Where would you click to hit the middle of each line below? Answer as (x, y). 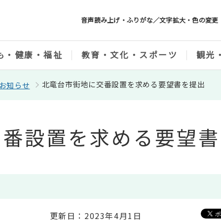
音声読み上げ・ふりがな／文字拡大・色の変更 (150, 20)
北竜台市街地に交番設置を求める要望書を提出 (123, 84)
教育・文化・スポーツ (129, 55)
